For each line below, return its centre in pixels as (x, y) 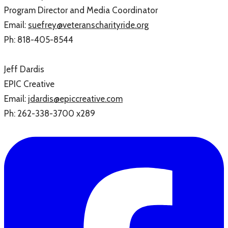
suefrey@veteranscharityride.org (88, 25)
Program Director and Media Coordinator (81, 10)
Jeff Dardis (24, 69)
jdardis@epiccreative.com (75, 98)
